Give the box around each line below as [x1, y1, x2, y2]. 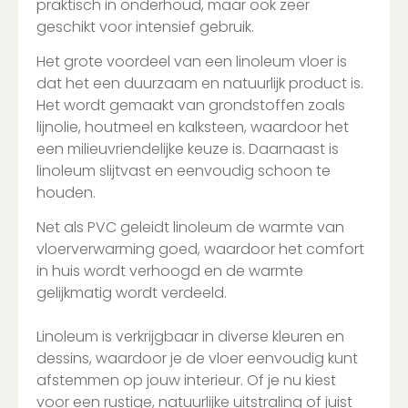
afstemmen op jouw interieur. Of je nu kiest [36, 370, 336, 392]
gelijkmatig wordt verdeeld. [36, 282, 227, 304]
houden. [36, 182, 96, 204]
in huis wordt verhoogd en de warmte [36, 260, 303, 282]
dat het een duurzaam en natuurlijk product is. [36, 73, 363, 95]
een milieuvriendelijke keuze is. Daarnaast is [36, 138, 339, 160]
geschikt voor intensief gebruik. [36, 15, 254, 37]
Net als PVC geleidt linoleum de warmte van [36, 217, 344, 239]
